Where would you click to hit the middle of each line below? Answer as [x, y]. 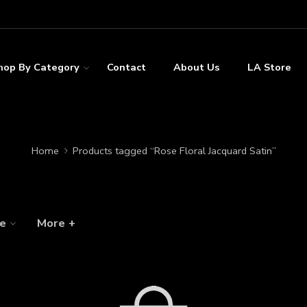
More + [56, 223]
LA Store [269, 67]
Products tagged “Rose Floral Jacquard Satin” [174, 150]
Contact [126, 67]
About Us [197, 67]
